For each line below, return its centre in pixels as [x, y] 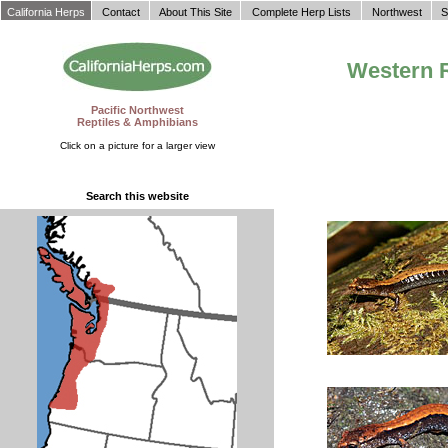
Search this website [137, 196]
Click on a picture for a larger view [137, 145]
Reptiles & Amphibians [137, 122]
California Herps [46, 12]
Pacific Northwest [137, 110]
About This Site [195, 12]
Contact [120, 12]
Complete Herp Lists [301, 12]
